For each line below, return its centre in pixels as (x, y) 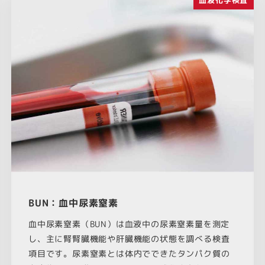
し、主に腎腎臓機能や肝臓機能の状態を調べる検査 (129, 239)
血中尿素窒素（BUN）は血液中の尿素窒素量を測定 (129, 224)
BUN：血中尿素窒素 (73, 203)
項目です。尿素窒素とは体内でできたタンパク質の (129, 253)
